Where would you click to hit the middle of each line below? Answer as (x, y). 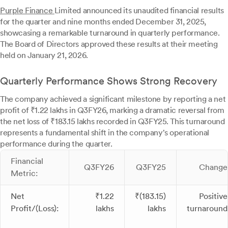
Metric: (24, 173)
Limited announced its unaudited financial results (139, 10)
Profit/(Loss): (35, 208)
